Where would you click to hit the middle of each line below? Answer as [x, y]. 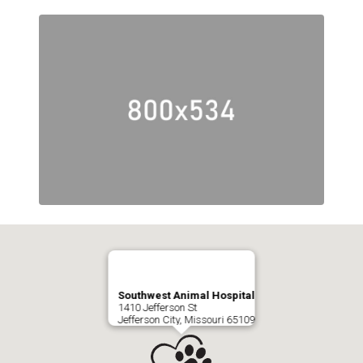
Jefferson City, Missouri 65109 [186, 319]
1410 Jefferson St [158, 307]
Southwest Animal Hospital [186, 295]
